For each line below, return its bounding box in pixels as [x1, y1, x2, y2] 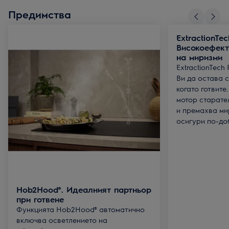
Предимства [8, 8, 71, 20]
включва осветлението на [16, 215, 107, 224]
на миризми [176, 52, 222, 62]
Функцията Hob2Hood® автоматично [16, 204, 145, 214]
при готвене [16, 194, 64, 204]
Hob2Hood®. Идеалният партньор [16, 184, 151, 195]
